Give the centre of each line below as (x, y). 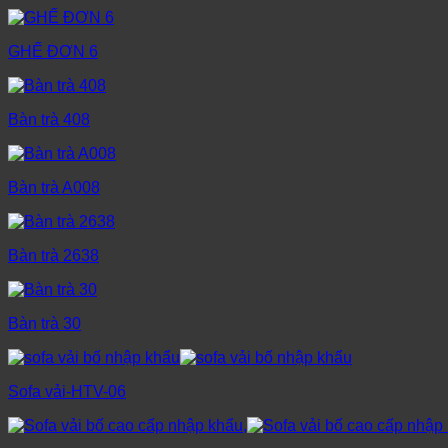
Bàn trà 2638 (53, 256)
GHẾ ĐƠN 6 (53, 52)
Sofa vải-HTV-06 (67, 392)
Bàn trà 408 (49, 120)
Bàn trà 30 (44, 324)
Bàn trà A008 (54, 188)
